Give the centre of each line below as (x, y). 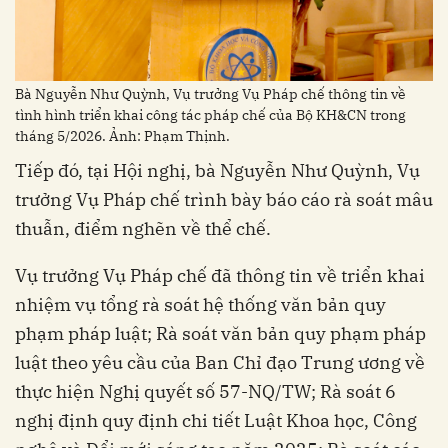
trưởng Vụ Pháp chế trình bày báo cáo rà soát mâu (224, 200)
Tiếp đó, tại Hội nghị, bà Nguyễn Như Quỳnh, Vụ (217, 171)
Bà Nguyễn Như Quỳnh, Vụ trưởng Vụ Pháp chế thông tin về (210, 94)
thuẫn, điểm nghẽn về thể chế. (143, 229)
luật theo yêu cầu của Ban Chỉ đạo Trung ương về (220, 363)
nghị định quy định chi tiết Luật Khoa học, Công (216, 421)
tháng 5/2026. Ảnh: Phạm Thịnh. (122, 136)
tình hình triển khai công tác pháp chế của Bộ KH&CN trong (210, 115)
